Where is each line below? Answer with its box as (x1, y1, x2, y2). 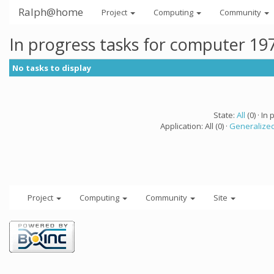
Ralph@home (18, 5, 83, 19)
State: (213, 109, 237, 120)
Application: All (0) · (160, 120, 229, 131)
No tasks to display (12, 62, 91, 73)
